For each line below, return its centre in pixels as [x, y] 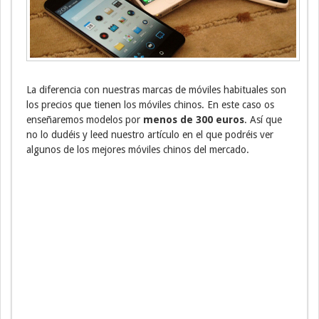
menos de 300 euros [192, 120]
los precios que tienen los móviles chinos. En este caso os [150, 105]
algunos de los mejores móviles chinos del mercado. [138, 150]
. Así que [263, 120]
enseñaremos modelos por [83, 120]
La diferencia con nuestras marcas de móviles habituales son [156, 90]
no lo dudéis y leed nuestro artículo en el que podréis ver [150, 135]
